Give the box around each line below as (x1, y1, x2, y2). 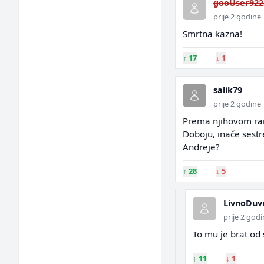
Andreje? (182, 141, 220, 153)
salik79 (213, 84, 242, 95)
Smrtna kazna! (182, 28, 242, 39)
